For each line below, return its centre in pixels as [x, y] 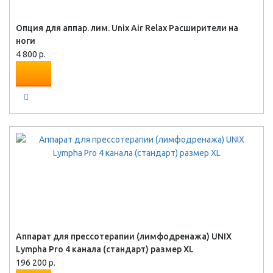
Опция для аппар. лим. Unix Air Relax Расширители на [127, 28]
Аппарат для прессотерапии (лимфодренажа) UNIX [124, 236]
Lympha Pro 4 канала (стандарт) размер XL [105, 249]
